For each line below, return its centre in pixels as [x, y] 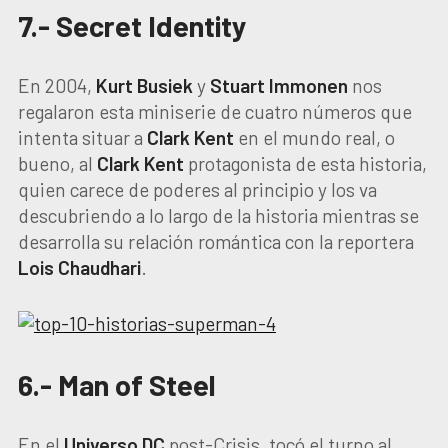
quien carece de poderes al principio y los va [197, 189]
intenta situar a [82, 137]
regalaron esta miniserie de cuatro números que [214, 111]
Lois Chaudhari [79, 267]
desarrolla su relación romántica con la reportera [215, 241]
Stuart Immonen [278, 85]
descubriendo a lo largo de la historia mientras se [218, 215]
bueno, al [57, 163]
